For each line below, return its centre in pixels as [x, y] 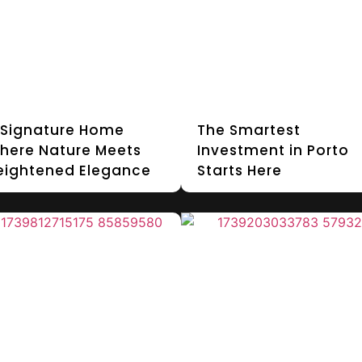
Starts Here [240, 170]
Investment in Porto [273, 150]
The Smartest [249, 130]
